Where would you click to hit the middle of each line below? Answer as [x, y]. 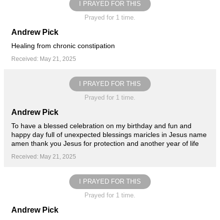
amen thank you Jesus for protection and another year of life [105, 143]
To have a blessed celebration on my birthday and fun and [101, 125]
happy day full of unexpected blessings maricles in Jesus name [109, 134]
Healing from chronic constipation [63, 45]
